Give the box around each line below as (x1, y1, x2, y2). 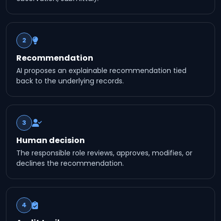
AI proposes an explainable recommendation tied (16, 66, 186, 75)
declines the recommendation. (16, 158, 124, 168)
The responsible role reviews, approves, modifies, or (16, 148, 192, 158)
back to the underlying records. (16, 76, 124, 86)
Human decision (16, 135, 85, 146)
